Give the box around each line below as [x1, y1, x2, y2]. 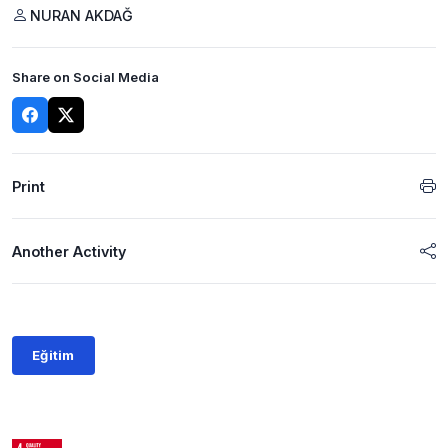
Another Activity [12, 242, 126, 260]
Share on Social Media [12, 69, 159, 86]
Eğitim [32, 347, 75, 364]
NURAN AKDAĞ [30, 6, 133, 24]
